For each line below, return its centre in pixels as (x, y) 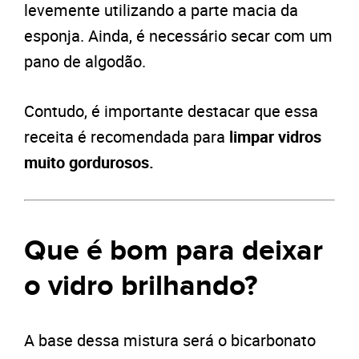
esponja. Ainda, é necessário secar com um (178, 36)
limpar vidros (275, 137)
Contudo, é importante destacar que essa (171, 111)
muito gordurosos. (89, 163)
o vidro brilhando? (141, 286)
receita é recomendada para (127, 137)
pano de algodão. (85, 62)
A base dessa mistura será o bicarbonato (170, 341)
